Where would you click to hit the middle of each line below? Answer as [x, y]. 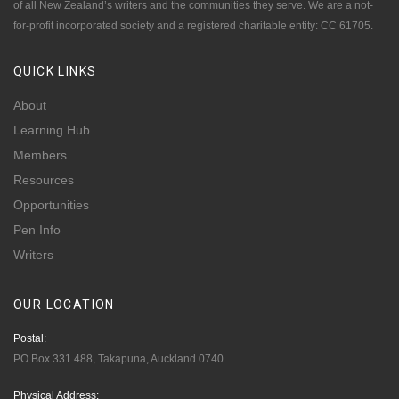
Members [40, 155]
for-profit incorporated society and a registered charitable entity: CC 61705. [193, 26]
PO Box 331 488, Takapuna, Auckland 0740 [118, 359]
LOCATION [80, 305]
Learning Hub [52, 130]
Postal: [30, 339]
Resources [44, 180]
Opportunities [51, 205]
